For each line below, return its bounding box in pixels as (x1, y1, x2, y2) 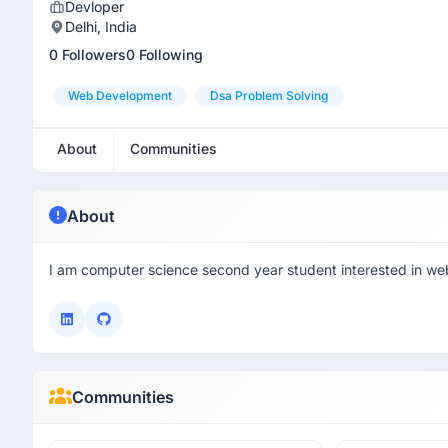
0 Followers (49, 46, 126, 63)
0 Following (126, 46, 203, 63)
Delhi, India (65, 18, 137, 35)
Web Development (68, 88, 172, 103)
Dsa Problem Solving (210, 88, 328, 103)
